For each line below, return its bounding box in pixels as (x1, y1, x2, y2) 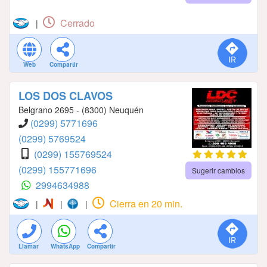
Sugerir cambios (191, 164, 245, 175)
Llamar (18, 241, 39, 250)
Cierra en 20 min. (107, 196, 182, 210)
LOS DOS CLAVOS (18, 88, 113, 104)
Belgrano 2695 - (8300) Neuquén (18, 103, 144, 116)
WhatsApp (51, 241, 80, 250)
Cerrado (58, 15, 95, 30)
